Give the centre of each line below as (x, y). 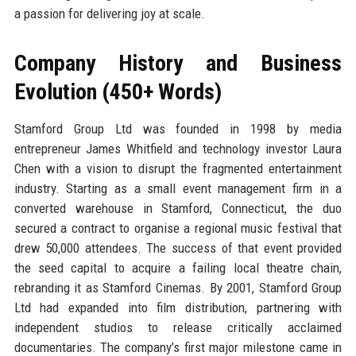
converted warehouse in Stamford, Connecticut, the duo (178, 208)
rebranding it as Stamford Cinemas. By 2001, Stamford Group (178, 287)
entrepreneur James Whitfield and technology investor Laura (178, 148)
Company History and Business (178, 63)
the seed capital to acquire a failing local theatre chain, (178, 267)
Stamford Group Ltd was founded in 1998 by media (178, 128)
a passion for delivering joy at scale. (109, 13)
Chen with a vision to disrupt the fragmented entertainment (178, 168)
